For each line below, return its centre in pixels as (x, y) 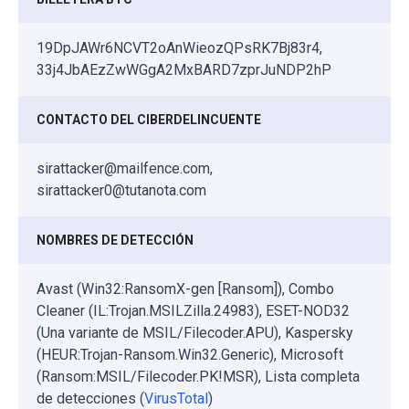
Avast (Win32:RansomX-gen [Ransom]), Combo (185, 288)
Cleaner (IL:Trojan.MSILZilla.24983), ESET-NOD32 (193, 310)
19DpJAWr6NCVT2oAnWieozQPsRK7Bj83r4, (179, 47)
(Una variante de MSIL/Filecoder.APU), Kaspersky (195, 332)
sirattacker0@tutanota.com (121, 190)
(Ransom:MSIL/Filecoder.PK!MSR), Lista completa (198, 376)
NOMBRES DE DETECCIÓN (115, 240)
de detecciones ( (90, 398)
